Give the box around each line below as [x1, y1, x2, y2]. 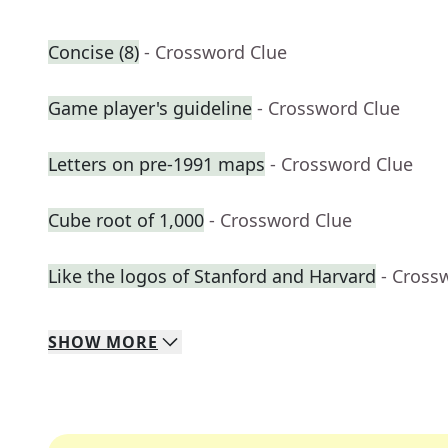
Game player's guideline [48, 96, 252, 121]
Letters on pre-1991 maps [48, 152, 265, 177]
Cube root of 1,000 [48, 208, 204, 233]
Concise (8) [48, 40, 139, 65]
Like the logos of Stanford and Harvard [48, 264, 376, 289]
